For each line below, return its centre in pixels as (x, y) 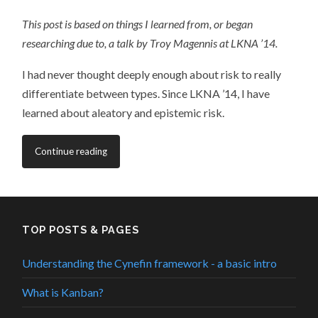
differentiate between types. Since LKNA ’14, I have (146, 94)
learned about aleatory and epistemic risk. (124, 113)
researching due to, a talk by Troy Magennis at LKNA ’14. (150, 43)
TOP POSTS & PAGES (81, 230)
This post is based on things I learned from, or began (138, 23)
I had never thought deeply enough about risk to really (152, 75)
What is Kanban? (63, 292)
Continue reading (71, 152)
